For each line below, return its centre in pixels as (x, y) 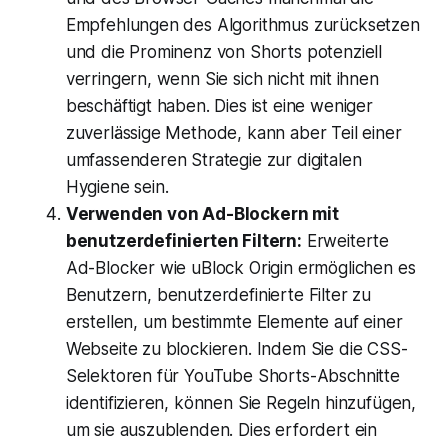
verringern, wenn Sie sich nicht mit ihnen (222, 78)
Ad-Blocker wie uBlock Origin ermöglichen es (240, 267)
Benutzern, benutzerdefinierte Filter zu (218, 294)
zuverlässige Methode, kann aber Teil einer (233, 132)
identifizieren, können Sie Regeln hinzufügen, (241, 402)
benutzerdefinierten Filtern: (183, 240)
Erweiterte (345, 240)
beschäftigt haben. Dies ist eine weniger (219, 105)
